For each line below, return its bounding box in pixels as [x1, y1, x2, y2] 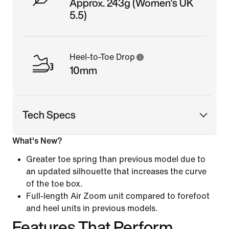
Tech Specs [22, 107, 76, 122]
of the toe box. [26, 179, 83, 188]
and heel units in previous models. [26, 203, 158, 213]
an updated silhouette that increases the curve [26, 167, 207, 176]
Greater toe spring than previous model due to [26, 154, 205, 164]
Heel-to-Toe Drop [70, 52, 135, 61]
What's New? [12, 136, 62, 145]
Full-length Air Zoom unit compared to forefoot [26, 191, 210, 200]
